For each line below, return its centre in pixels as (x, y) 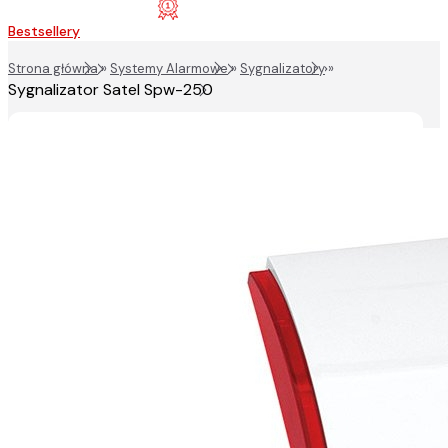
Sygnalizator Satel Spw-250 (110, 90)
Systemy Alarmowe (169, 69)
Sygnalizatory (282, 69)
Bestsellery (44, 31)
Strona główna (53, 69)
